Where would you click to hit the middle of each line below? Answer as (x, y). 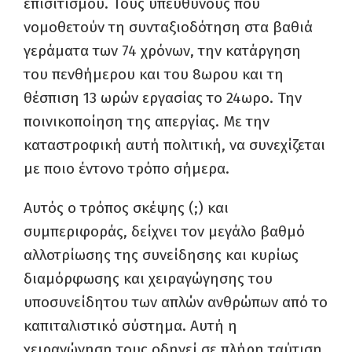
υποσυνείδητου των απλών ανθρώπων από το (176, 302)
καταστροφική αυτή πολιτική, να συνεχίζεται (174, 145)
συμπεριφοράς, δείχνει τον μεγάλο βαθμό (164, 231)
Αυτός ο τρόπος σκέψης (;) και (126, 208)
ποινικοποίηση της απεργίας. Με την (147, 121)
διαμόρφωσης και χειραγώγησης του (148, 279)
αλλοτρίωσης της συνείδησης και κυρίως (161, 255)
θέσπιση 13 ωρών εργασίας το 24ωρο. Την (163, 98)
